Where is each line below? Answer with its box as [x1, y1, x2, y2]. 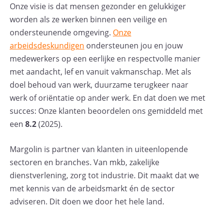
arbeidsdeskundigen [10, 40, 84, 51]
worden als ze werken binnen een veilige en [10, 14, 167, 25]
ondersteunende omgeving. [10, 27, 113, 38]
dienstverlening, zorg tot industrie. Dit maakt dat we [10, 170, 199, 181]
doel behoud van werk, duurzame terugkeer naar [10, 79, 188, 90]
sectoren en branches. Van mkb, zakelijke [10, 157, 159, 168]
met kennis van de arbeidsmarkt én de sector [10, 183, 175, 194]
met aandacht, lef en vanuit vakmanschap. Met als [10, 66, 191, 77]
